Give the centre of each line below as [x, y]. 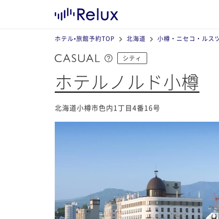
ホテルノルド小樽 [127, 81]
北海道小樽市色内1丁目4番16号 [108, 108]
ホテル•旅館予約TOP [85, 38]
